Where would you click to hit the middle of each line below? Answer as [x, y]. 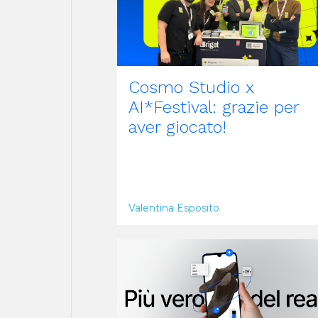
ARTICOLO [155, 224]
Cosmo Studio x [191, 87]
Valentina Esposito [174, 208]
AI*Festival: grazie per [214, 107]
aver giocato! [177, 127]
